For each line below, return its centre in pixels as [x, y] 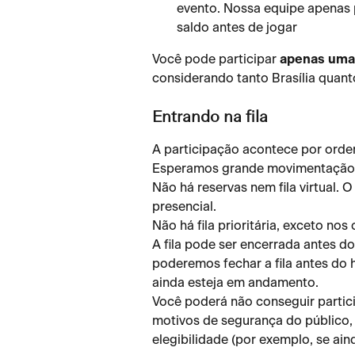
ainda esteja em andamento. [235, 282]
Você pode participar [216, 60]
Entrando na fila [210, 118]
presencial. [184, 206]
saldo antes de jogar [237, 28]
